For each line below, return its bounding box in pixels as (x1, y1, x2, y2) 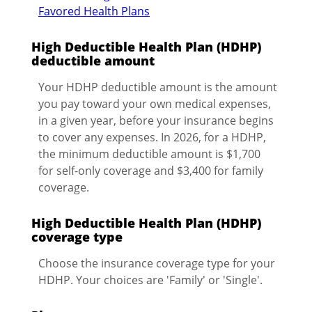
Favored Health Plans (38, 3, 150, 19)
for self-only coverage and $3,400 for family (38, 162, 263, 178)
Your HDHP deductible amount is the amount (38, 79, 277, 95)
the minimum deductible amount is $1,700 (38, 146, 260, 162)
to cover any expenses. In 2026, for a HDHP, (38, 129, 266, 145)
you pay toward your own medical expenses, (38, 95, 271, 111)
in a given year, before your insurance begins (38, 112, 274, 128)
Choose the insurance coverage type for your (38, 255, 275, 271)
